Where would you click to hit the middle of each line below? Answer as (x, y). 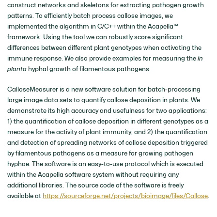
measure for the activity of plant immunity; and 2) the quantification (107, 132)
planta (17, 69)
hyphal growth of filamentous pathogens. (89, 69)
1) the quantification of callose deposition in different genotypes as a (108, 121)
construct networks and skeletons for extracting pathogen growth (106, 5)
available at (25, 195)
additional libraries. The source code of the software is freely (95, 185)
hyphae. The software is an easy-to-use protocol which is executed (105, 163)
